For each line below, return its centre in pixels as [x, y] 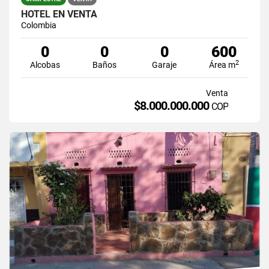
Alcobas [45, 65]
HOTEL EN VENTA [59, 14]
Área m [222, 65]
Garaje [165, 65]
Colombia [39, 25]
